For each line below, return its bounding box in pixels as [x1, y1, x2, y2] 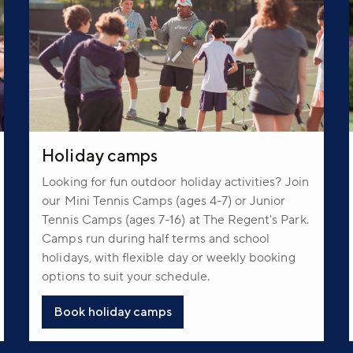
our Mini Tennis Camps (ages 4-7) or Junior [42, 192, 286, 209]
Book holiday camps [54, 303, 173, 319]
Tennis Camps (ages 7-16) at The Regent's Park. [42, 211, 309, 228]
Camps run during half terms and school [42, 230, 270, 247]
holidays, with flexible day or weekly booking [42, 249, 295, 266]
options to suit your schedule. [42, 268, 210, 284]
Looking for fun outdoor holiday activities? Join [42, 173, 309, 190]
